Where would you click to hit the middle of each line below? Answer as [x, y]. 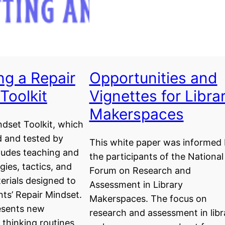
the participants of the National [156, 156]
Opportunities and [153, 78]
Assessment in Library [136, 184]
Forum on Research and [140, 170]
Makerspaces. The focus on [148, 198]
